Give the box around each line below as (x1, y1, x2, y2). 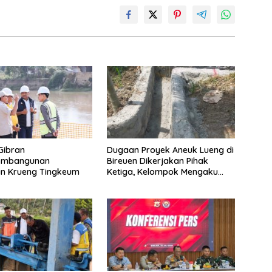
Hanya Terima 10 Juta (106, 177, 195, 188)
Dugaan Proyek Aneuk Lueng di (106, 144, 234, 155)
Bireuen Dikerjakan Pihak (106, 155, 208, 166)
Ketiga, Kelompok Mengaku (106, 166, 218, 177)
